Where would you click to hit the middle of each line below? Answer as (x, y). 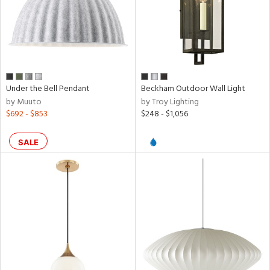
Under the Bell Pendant (48, 89)
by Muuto (24, 102)
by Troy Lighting (170, 102)
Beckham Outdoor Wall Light (193, 89)
